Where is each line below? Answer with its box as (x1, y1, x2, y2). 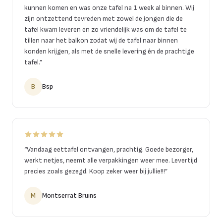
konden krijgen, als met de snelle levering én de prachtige (24, 47, 194, 55)
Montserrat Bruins (42, 191, 97, 200)
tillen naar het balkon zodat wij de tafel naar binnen (24, 36, 178, 45)
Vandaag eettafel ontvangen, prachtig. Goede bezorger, (27, 145, 193, 154)
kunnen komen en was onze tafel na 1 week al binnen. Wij (24, 3, 194, 12)
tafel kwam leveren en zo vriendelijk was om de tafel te (24, 25, 187, 34)
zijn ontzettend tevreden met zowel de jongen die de (24, 14, 183, 23)
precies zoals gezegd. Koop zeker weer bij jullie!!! (24, 166, 165, 175)
